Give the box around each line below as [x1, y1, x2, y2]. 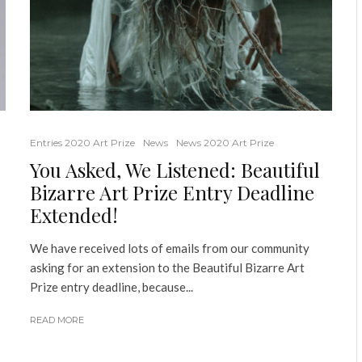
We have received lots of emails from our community [29, 240, 309, 255]
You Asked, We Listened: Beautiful [29, 156, 320, 183]
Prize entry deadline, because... [29, 279, 193, 294]
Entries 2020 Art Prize [29, 136, 135, 149]
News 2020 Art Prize [175, 136, 274, 149]
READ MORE [29, 314, 84, 326]
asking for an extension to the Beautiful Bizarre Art [29, 259, 305, 275]
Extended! [29, 201, 118, 228]
